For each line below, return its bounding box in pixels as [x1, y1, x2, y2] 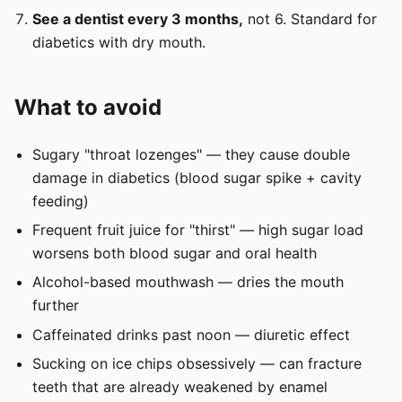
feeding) [32, 191, 89, 210]
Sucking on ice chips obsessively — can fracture [32, 354, 362, 373]
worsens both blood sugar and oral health [32, 244, 317, 263]
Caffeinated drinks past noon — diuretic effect [32, 325, 350, 344]
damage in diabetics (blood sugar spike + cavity [32, 168, 362, 187]
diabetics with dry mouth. [32, 32, 205, 51]
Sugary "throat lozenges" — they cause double [32, 144, 350, 163]
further [32, 296, 79, 315]
